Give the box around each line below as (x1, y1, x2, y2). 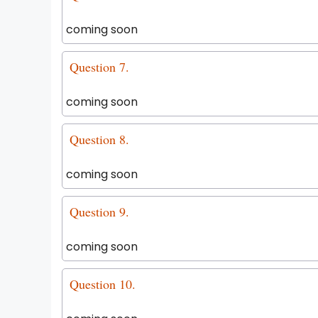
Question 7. (70, 58, 129, 75)
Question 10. (70, 275, 136, 292)
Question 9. (70, 203, 129, 220)
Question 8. (70, 131, 129, 148)
